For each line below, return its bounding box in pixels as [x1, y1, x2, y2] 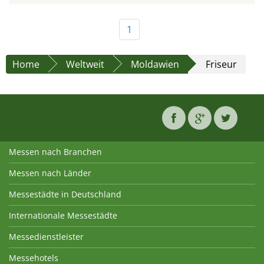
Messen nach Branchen [9, 146, 102, 157]
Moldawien [131, 57, 179, 71]
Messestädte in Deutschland [9, 188, 121, 200]
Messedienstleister [9, 230, 84, 242]
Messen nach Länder [9, 167, 91, 179]
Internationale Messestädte [9, 209, 117, 221]
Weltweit [66, 57, 104, 71]
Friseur [206, 57, 237, 71]
